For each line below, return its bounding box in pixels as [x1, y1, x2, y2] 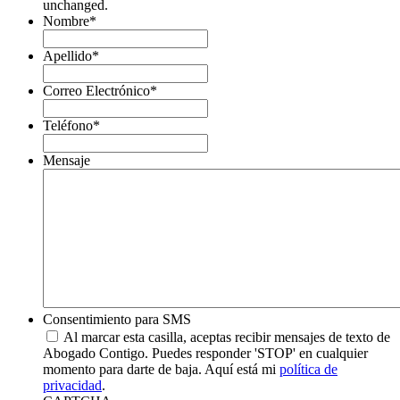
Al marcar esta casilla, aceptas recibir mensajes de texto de [63, 329, 390, 346]
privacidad [43, 378, 102, 394]
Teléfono [43, 118, 93, 134]
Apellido [43, 48, 92, 64]
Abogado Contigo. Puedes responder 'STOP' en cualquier [43, 346, 368, 362]
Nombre [43, 13, 89, 29]
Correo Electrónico [43, 83, 150, 99]
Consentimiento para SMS [43, 312, 191, 328]
